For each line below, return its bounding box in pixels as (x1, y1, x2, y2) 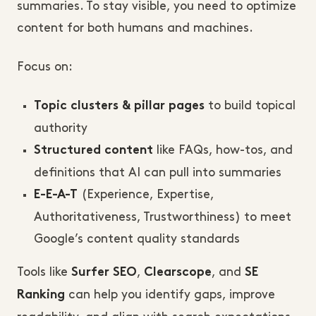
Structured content (34, 145, 153, 157)
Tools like (17, 266, 71, 278)
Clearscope (144, 267, 212, 279)
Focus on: (17, 61, 73, 73)
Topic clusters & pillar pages (34, 100, 205, 112)
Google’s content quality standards (34, 233, 240, 245)
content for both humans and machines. (17, 22, 253, 34)
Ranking (17, 289, 65, 301)
